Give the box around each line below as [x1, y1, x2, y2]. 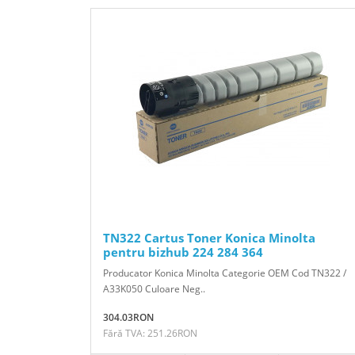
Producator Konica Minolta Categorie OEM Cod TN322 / [103, 265, 346, 280]
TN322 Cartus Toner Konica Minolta [103, 229, 315, 246]
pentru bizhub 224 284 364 [103, 243, 263, 260]
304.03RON [103, 310, 154, 324]
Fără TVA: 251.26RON [103, 326, 197, 340]
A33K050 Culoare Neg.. [103, 281, 205, 296]
